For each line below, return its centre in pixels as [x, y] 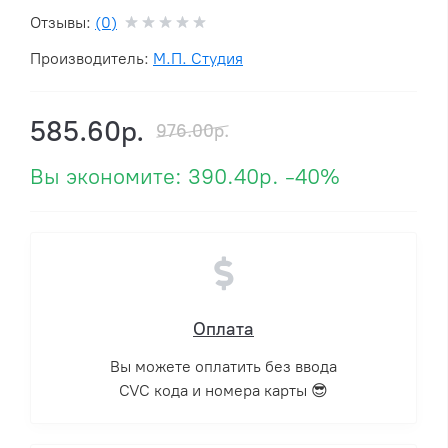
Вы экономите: [109, 177]
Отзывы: [62, 23]
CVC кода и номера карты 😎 [223, 391]
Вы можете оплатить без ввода [223, 367]
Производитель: [91, 59]
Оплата [223, 329]
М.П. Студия [198, 59]
